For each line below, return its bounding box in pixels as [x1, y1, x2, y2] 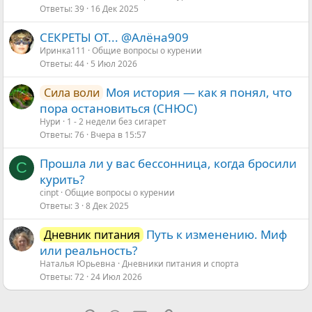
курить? [40, 171, 84, 187]
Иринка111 [40, 45, 86, 56]
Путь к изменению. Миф [146, 226, 288, 242]
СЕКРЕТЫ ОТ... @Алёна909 [40, 29, 189, 45]
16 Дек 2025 [91, 3, 139, 15]
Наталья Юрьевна [40, 258, 116, 270]
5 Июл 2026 [91, 58, 137, 70]
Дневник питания [43, 227, 140, 242]
